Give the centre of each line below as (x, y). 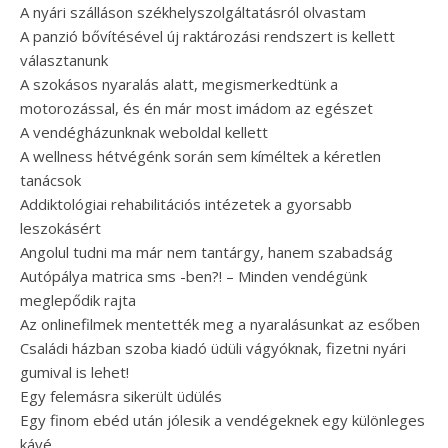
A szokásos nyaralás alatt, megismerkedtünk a (179, 84)
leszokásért (60, 228)
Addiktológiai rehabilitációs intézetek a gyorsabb (186, 204)
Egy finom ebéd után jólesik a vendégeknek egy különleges (222, 420)
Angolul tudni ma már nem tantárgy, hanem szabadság (206, 252)
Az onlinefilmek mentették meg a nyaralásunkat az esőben (220, 324)
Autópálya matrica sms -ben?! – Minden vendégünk (193, 276)
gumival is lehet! (74, 372)
